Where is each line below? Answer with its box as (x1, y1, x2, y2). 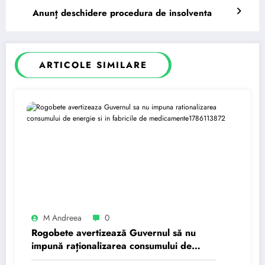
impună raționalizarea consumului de (31, 238, 192, 253)
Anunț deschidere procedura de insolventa (33, 6, 212, 20)
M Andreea (43, 211, 82, 224)
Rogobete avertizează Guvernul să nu (31, 225, 196, 240)
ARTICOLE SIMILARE (39, 58, 147, 72)
